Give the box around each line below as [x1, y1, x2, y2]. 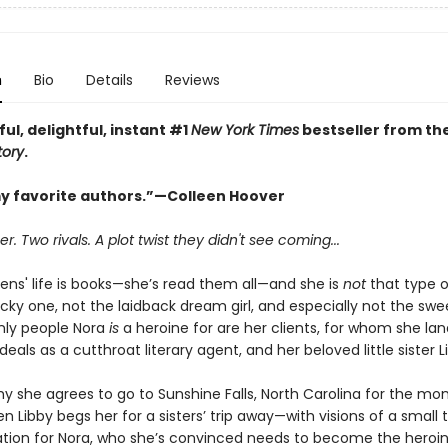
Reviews [164, 70, 220, 90]
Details [85, 70, 133, 90]
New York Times [190, 120, 299, 140]
